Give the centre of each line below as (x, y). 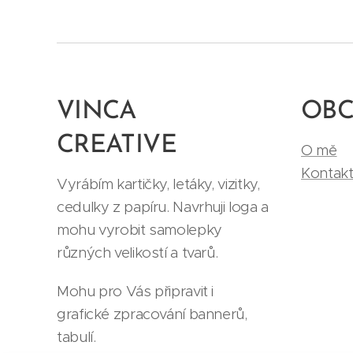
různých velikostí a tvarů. (139, 253)
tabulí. (76, 337)
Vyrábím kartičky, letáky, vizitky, (158, 184)
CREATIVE (121, 146)
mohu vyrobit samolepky (139, 230)
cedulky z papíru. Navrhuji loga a (163, 207)
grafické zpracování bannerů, (152, 314)
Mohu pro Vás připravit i (136, 291)
